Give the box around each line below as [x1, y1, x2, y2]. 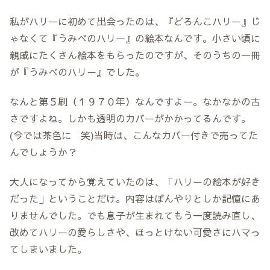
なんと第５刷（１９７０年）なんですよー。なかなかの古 [10, 95, 260, 108]
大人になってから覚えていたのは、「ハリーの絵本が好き [10, 174, 260, 188]
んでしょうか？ [10, 145, 77, 159]
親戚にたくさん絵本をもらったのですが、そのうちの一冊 [10, 48, 260, 62]
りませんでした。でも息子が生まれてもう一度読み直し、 [10, 208, 260, 222]
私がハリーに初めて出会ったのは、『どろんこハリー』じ [10, 14, 260, 28]
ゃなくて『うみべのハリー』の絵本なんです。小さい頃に [10, 31, 260, 45]
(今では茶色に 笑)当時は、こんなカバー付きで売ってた [10, 128, 258, 142]
